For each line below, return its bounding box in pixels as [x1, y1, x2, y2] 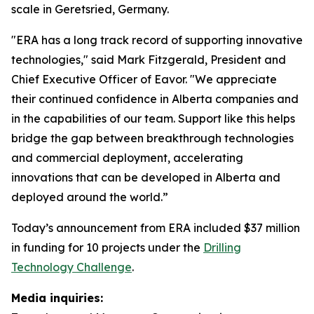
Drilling [203, 240, 241, 254]
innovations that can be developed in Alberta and [11, 170, 280, 184]
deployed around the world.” [11, 190, 168, 204]
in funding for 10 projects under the [11, 240, 203, 254]
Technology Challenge [11, 260, 132, 274]
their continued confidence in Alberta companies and [11, 92, 299, 106]
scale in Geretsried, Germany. [11, 2, 169, 16]
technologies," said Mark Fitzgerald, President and [11, 53, 286, 67]
